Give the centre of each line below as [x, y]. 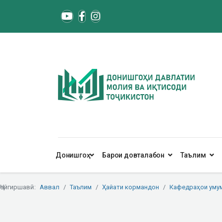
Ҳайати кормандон [131, 187]
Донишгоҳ [71, 155]
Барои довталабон [134, 155]
